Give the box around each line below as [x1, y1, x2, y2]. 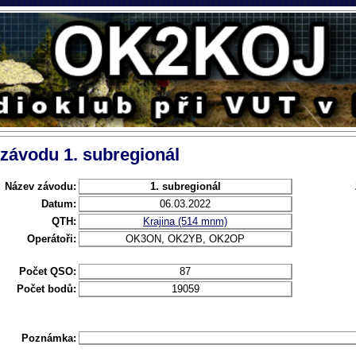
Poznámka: [21, 331, 76, 344]
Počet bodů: [17, 282, 76, 295]
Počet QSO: [19, 265, 76, 277]
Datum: [41, 197, 76, 210]
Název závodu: [5, 180, 76, 192]
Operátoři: [27, 232, 76, 245]
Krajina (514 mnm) [143, 215, 227, 227]
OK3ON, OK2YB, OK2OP [126, 232, 245, 245]
